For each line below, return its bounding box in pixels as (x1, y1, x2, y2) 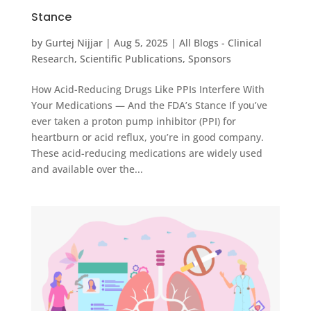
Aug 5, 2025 (113, 35, 168, 49)
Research (31, 51, 74, 65)
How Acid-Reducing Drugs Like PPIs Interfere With (31, 82, 264, 96)
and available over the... (31, 162, 143, 176)
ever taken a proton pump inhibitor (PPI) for (31, 114, 236, 128)
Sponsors (187, 51, 231, 65)
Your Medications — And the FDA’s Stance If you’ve (31, 98, 267, 112)
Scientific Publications (79, 51, 183, 65)
